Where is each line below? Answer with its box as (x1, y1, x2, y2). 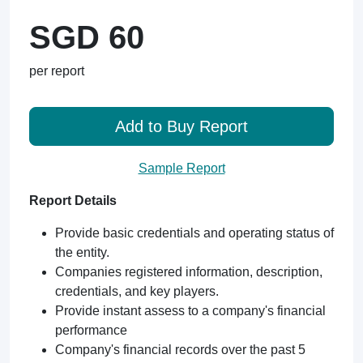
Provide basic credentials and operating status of (55, 226, 334, 240)
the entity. (55, 246, 109, 259)
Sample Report (138, 161, 225, 175)
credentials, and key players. (55, 284, 219, 298)
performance (55, 323, 127, 337)
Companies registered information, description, (55, 265, 322, 279)
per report (29, 64, 84, 78)
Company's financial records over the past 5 (55, 343, 305, 357)
